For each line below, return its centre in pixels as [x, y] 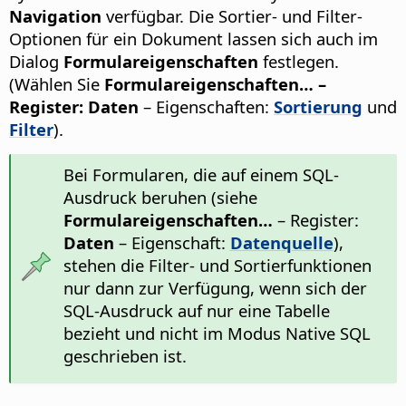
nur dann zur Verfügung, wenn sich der [215, 288]
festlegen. [299, 62]
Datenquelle [281, 243]
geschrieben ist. [125, 356]
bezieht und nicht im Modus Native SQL [217, 333]
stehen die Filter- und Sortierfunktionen [217, 266]
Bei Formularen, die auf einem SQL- [201, 175]
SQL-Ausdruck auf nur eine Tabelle [196, 311]
